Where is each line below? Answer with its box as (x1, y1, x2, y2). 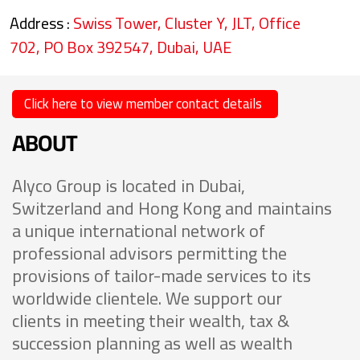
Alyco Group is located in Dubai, (12, 169, 245, 203)
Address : (10, 8, 73, 39)
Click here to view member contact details (24, 91, 262, 117)
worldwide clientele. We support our (12, 281, 282, 316)
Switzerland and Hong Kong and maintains (12, 191, 332, 226)
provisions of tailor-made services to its (12, 259, 311, 293)
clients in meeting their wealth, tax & (12, 304, 289, 338)
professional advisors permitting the (12, 236, 287, 271)
